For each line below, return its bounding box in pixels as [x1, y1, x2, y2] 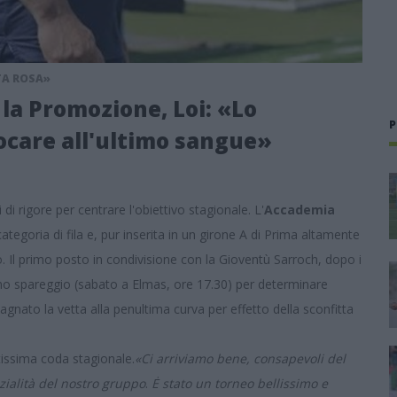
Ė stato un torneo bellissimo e [152, 375, 328, 392]
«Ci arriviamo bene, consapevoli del [135, 350, 346, 367]
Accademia [264, 201, 335, 218]
